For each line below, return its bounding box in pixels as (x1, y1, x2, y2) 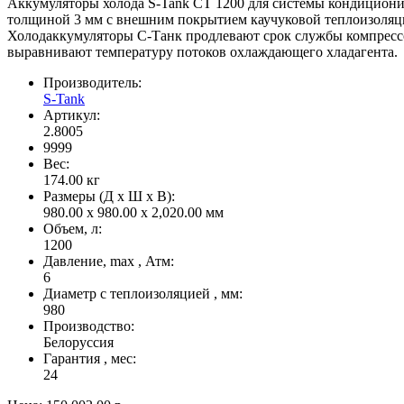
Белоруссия (43, 335, 114, 351)
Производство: (43, 318, 134, 335)
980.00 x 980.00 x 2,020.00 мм (43, 205, 224, 221)
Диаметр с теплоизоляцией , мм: (43, 286, 243, 302)
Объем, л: (43, 221, 102, 237)
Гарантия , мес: (43, 351, 136, 367)
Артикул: (43, 107, 100, 124)
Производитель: (43, 75, 142, 91)
